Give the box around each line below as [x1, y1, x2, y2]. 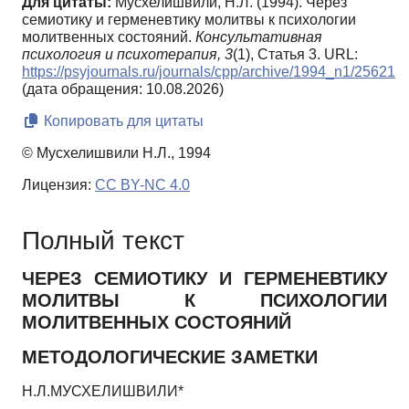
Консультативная [195, 29, 322, 46]
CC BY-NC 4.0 [95, 177, 190, 194]
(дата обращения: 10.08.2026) [22, 81, 224, 98]
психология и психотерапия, [22, 47, 221, 63]
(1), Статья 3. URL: [233, 47, 358, 63]
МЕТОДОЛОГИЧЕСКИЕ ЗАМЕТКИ [22, 346, 318, 367]
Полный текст [22, 225, 184, 255]
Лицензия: [22, 177, 95, 194]
